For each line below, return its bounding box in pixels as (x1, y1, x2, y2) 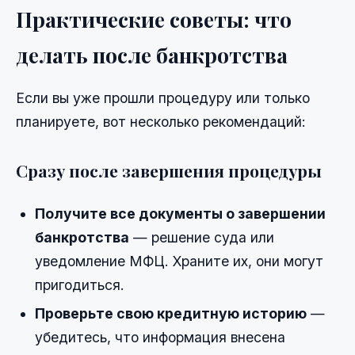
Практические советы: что (16, 4, 292, 33)
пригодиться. (35, 276, 124, 293)
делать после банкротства (16, 40, 288, 69)
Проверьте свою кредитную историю (35, 304, 307, 322)
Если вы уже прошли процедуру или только (16, 90, 310, 107)
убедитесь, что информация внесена (35, 328, 285, 345)
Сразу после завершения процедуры (16, 159, 322, 182)
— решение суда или (129, 228, 274, 246)
